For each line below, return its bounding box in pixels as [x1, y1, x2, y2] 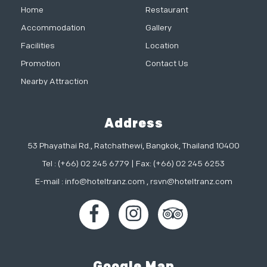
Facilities [21, 40, 55, 51]
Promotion [21, 58, 60, 69]
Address [104, 115, 163, 132]
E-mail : [35, 176, 65, 187]
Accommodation [21, 22, 85, 33]
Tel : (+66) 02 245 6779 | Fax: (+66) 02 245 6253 [42, 158, 225, 169]
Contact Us [145, 58, 188, 69]
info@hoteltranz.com [64, 176, 145, 187]
